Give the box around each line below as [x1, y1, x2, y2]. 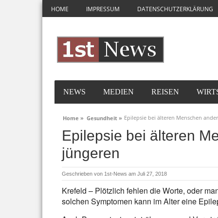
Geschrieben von [62, 171, 104, 177]
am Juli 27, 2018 [128, 171, 167, 177]
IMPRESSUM [86, 5, 120, 13]
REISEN [151, 88, 179, 96]
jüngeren [62, 145, 120, 161]
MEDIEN [103, 88, 134, 96]
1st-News [104, 171, 127, 177]
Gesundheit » [87, 114, 122, 122]
